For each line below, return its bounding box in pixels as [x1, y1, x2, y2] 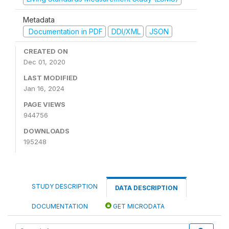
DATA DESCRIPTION [115, 184, 178, 192]
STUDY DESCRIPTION [32, 182, 98, 190]
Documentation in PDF [26, 27, 103, 36]
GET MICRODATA [111, 202, 165, 210]
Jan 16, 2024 [24, 84, 64, 93]
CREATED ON [24, 47, 68, 55]
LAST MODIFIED [24, 74, 78, 82]
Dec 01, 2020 [24, 58, 65, 66]
